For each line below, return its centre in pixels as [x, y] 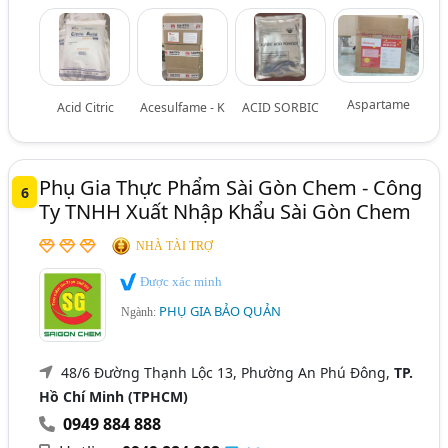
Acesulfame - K [183, 107]
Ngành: [140, 311]
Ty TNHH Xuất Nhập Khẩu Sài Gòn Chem [225, 211]
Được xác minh [180, 281]
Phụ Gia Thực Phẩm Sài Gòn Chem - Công [231, 187]
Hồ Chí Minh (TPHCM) [114, 396]
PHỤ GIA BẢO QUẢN [220, 310]
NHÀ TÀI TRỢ [175, 246]
